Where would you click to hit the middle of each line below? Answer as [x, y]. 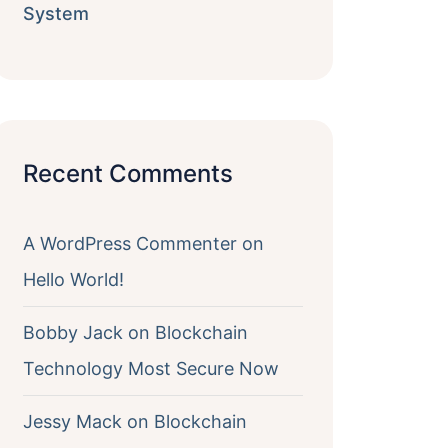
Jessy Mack [72, 421]
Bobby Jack [72, 332]
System [55, 13]
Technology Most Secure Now [150, 368]
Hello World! [73, 279]
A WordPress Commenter [129, 243]
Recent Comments [127, 173]
